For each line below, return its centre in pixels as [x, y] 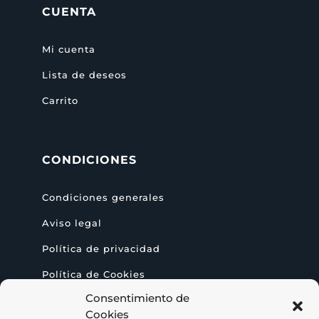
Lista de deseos [84, 75]
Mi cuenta [68, 49]
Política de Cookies [93, 274]
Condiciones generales [103, 198]
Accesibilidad [78, 300]
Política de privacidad [101, 249]
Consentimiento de [137, 298]
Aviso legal [72, 223]
